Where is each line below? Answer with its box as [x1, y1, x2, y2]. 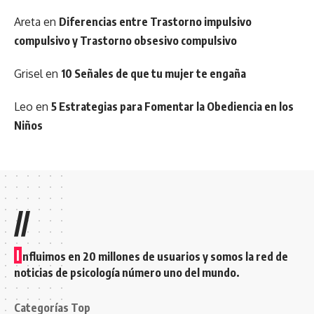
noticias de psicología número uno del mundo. [14, 265, 240, 280]
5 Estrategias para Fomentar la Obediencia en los [51, 99, 294, 114]
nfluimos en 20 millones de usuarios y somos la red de [22, 249, 288, 264]
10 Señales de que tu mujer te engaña [61, 66, 246, 81]
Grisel [14, 66, 43, 81]
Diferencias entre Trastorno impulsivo [59, 14, 252, 29]
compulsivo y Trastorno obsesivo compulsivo [14, 33, 237, 48]
